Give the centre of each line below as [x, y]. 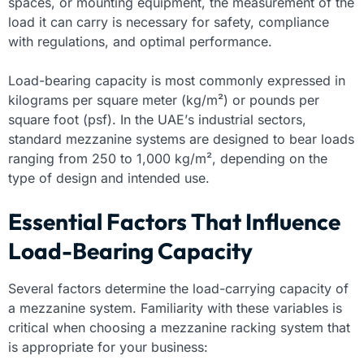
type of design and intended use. [109, 178]
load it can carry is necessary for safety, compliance [169, 22]
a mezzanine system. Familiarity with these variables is [175, 308]
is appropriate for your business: [108, 347]
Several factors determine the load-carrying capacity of [178, 288]
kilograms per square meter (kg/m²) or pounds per [164, 100]
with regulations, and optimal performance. [140, 41]
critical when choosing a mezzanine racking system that [179, 327]
